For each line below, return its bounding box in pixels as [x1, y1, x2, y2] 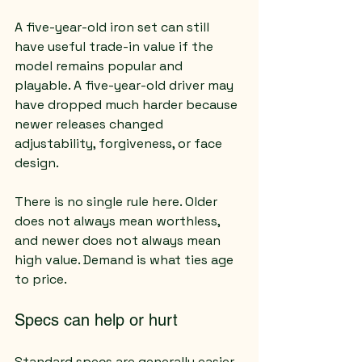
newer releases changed [15, 116, 166, 133]
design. [15, 154, 59, 171]
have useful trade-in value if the [15, 38, 217, 55]
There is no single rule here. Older [15, 193, 221, 210]
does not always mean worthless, [15, 213, 223, 229]
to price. [15, 271, 67, 288]
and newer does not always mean [15, 232, 224, 249]
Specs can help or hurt [15, 310, 178, 330]
